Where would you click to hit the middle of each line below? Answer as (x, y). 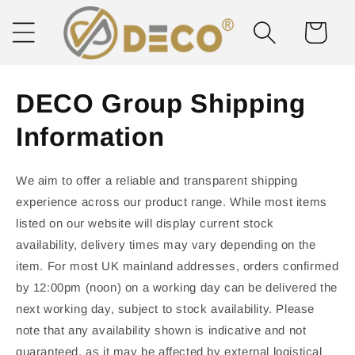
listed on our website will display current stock (145, 223)
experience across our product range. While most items (172, 201)
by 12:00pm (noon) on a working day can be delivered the (177, 287)
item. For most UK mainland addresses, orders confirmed (177, 265)
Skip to (44, 10)
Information (90, 136)
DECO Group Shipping (161, 103)
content (45, 25)
